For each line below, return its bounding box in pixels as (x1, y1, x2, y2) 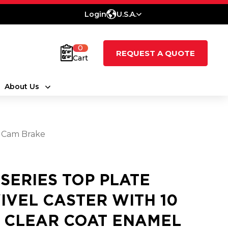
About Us (4, 82, 39, 91)
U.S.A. (117, 10, 136, 19)
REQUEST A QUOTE (116, 48, 195, 58)
